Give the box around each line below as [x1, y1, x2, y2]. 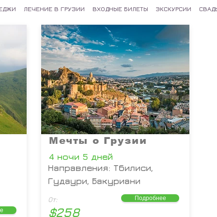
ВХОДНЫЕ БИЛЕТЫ [93, 5, 148, 13]
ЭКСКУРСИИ [156, 5, 191, 13]
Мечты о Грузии [49, 135, 147, 146]
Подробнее [134, 194, 166, 201]
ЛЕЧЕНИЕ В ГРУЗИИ [24, 5, 85, 13]
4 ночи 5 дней [49, 152, 113, 162]
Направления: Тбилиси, [48, 163, 153, 173]
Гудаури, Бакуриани [48, 176, 140, 186]
